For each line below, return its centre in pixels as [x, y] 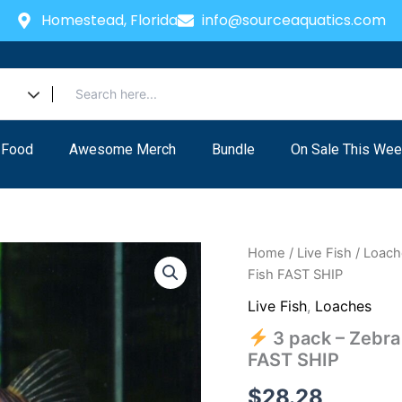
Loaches [344, 306]
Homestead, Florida [109, 20]
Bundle [233, 149]
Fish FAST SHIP [296, 275]
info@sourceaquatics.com [294, 20]
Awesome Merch [122, 149]
